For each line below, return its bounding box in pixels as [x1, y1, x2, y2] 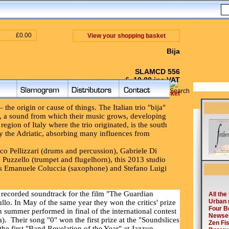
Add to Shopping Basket [110, 90, 180, 97]
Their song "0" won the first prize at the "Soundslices [11, 216, 179, 224]
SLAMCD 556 [135, 67, 180, 76]
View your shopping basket [87, 32, 166, 39]
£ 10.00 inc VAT [125, 76, 180, 84]
